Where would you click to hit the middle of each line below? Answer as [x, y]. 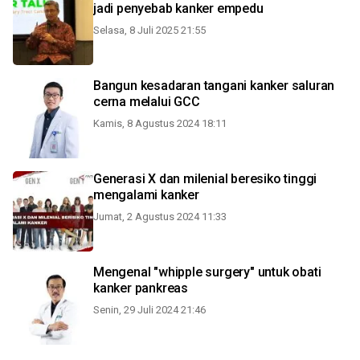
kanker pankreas [141, 288]
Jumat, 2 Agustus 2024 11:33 [160, 217]
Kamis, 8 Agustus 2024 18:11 [160, 123]
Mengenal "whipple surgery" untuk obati [207, 272]
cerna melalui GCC [147, 102]
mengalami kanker [146, 195]
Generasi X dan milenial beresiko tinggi [205, 179]
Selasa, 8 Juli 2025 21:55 [149, 30]
